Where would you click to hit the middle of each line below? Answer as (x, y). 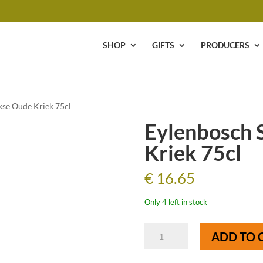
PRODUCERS (225, 45)
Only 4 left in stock (176, 202)
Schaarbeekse (168, 243)
